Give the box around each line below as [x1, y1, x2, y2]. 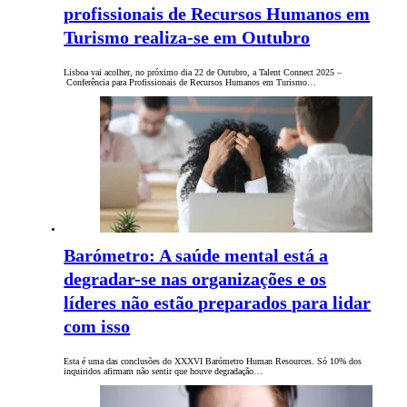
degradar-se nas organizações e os [64, 269, 327, 290]
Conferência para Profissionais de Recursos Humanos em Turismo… [64, 77, 317, 88]
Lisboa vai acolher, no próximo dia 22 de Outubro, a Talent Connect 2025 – [64, 67, 342, 78]
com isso [64, 316, 131, 337]
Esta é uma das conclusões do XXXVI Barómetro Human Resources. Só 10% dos [64, 356, 362, 367]
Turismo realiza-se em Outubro [64, 27, 311, 48]
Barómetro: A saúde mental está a [64, 245, 329, 266]
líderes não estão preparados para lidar [64, 293, 372, 313]
